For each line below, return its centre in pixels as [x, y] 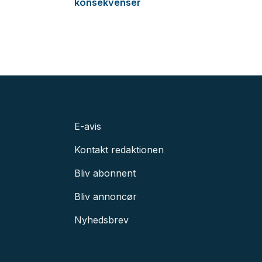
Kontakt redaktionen [119, 149]
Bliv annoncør [106, 196]
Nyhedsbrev [101, 220]
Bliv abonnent [105, 173]
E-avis [88, 126]
